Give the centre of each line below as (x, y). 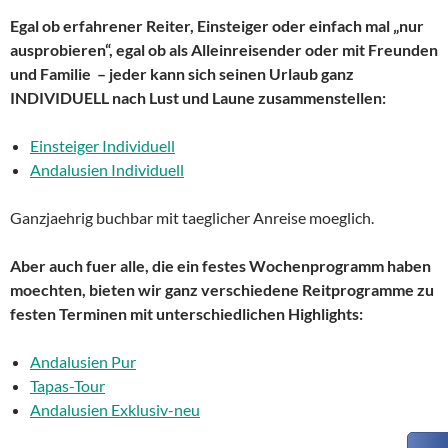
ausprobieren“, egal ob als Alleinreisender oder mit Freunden (224, 49)
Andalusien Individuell (107, 169)
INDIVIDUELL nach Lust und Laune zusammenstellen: (198, 97)
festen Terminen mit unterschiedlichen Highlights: (186, 313)
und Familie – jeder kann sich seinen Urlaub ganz (182, 73)
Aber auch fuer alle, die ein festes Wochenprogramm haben (220, 265)
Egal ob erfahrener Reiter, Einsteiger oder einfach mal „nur (217, 25)
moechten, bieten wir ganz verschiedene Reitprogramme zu (222, 289)
